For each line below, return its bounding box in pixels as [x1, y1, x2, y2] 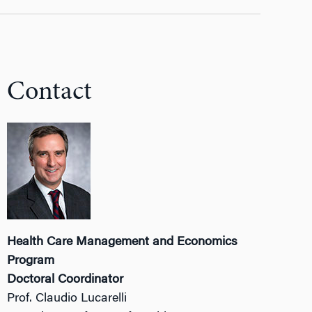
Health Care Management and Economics [7, 236, 238, 249]
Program [7, 255, 55, 267]
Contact [7, 79, 93, 106]
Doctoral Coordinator [7, 274, 124, 286]
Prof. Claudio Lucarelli [7, 292, 127, 305]
